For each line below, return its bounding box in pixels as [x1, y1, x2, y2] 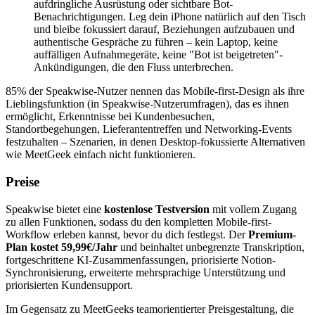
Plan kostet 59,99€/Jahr [6, 240, 117, 253]
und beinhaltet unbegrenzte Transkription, [117, 240, 304, 253]
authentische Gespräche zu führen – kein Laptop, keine [34, 36, 278, 49]
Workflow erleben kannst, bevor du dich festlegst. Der [6, 228, 248, 240]
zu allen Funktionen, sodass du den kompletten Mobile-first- [6, 215, 271, 228]
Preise [6, 174, 39, 190]
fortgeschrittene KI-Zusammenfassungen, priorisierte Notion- [6, 253, 276, 266]
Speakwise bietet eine [6, 202, 104, 215]
